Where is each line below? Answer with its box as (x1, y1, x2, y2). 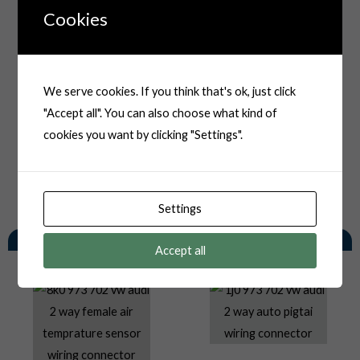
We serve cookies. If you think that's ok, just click (43, 84, 297, 98)
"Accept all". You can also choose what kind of (43, 105, 278, 120)
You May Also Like (108, 228, 252, 252)
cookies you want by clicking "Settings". (43, 127, 243, 141)
